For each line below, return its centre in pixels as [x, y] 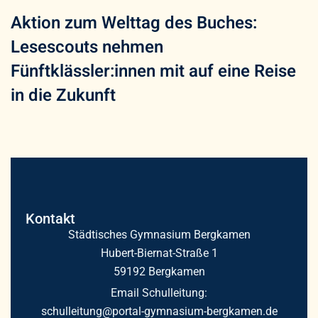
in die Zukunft [63, 96]
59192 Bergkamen [159, 271]
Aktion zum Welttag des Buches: [134, 23]
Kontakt [50, 218]
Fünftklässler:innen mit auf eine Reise [153, 72]
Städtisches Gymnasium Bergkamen [159, 234]
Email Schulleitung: [159, 292]
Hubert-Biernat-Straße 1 [159, 253]
